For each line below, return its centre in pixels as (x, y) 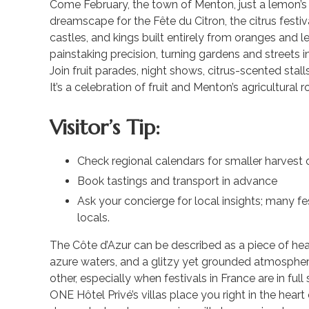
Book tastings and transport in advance (177, 181)
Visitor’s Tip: (105, 127)
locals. (93, 217)
